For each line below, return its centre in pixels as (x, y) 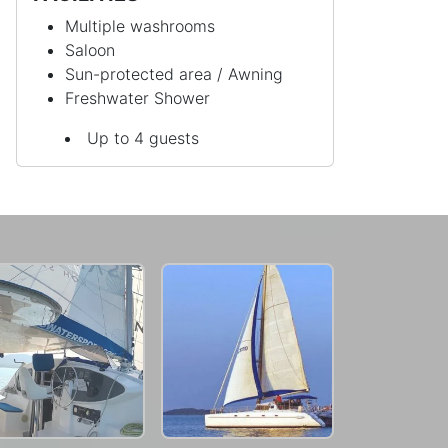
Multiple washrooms (140, 25)
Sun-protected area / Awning (174, 73)
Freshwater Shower (137, 97)
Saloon (90, 49)
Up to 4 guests (143, 137)
